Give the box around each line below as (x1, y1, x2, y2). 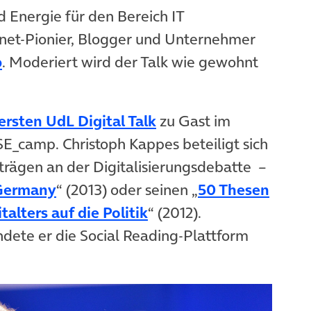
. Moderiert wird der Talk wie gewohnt (2, 51, 258, 73)
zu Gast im (156, 110, 230, 132)
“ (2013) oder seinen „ (56, 179, 198, 201)
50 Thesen (198, 179, 269, 201)
